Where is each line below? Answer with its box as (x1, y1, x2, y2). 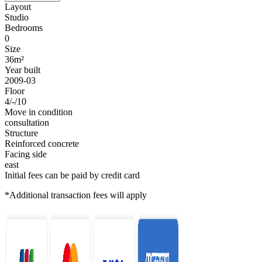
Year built (5, 65, 40, 75)
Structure (5, 128, 38, 139)
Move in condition (5, 107, 73, 118)
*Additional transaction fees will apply (5, 190, 147, 201)
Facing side (5, 149, 47, 160)
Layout (5, 2, 31, 12)
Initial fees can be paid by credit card (5, 170, 140, 181)
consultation (5, 118, 49, 128)
